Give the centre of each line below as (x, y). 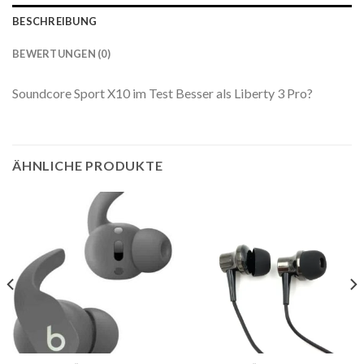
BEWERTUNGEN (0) (61, 53)
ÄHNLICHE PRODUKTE (88, 165)
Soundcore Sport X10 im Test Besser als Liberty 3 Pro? (162, 93)
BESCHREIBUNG (55, 21)
